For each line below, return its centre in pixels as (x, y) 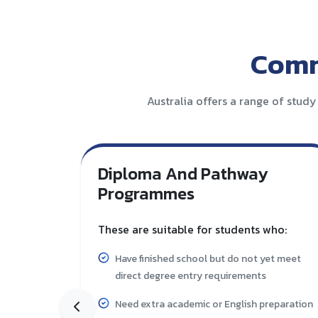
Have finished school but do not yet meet (208, 258)
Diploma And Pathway (183, 173)
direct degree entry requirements (191, 275)
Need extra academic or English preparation (214, 304)
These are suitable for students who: (192, 229)
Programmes (146, 193)
